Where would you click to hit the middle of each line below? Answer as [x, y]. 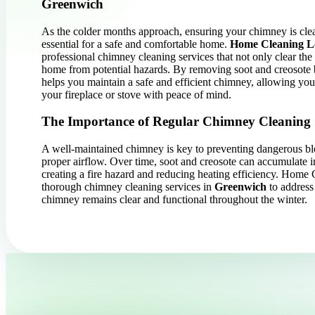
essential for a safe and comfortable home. [136, 44]
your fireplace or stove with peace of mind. [136, 94]
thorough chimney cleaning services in [128, 186]
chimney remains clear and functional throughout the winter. [174, 199]
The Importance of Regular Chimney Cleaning [176, 122]
